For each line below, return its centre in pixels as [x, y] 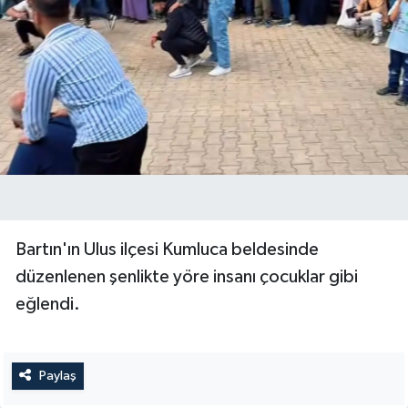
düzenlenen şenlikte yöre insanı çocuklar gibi [187, 276]
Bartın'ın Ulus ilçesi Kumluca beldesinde [167, 249]
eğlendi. [48, 304]
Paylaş [57, 375]
